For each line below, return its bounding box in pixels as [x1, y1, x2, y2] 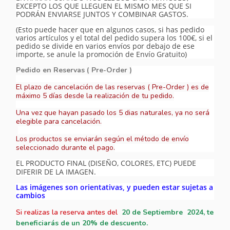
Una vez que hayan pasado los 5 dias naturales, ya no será [16, 108, 210, 118]
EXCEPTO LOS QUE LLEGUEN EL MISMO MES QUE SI [16, 1, 192, 11]
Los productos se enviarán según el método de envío [16, 134, 189, 144]
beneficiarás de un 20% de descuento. [16, 218, 148, 228]
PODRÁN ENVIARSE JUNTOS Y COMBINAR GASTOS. [16, 9, 189, 20]
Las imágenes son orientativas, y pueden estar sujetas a [16, 182, 214, 193]
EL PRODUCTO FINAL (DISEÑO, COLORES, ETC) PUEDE [16, 158, 197, 168]
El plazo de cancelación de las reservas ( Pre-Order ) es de [16, 82, 209, 92]
